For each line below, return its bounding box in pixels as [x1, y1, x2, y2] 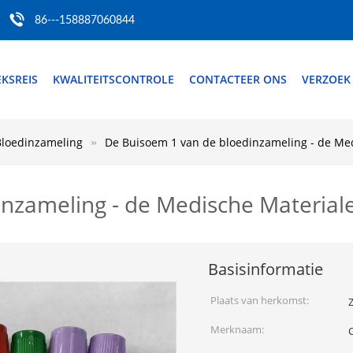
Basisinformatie [208, 258, 323, 280]
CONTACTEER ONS [189, 72, 287, 87]
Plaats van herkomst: [210, 293, 309, 307]
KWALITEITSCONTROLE [53, 72, 174, 87]
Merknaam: [210, 322, 264, 336]
